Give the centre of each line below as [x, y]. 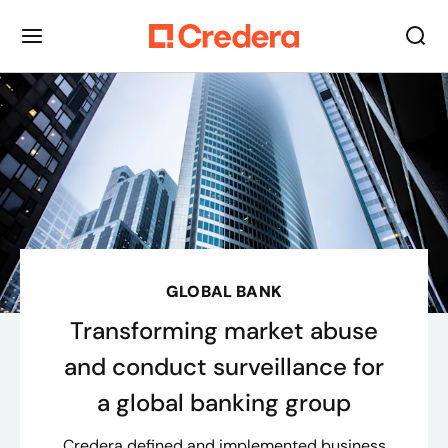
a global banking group [224, 402]
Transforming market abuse [224, 330]
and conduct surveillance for [224, 366]
